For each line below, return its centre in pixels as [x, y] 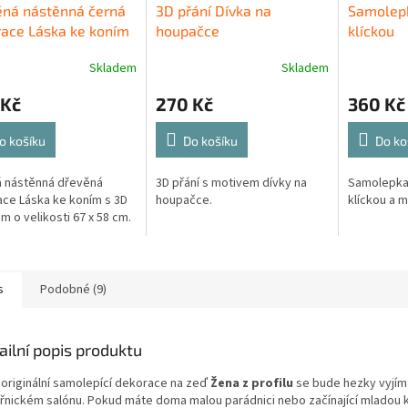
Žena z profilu [252, 384]
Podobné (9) [73, 290]
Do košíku [210, 141]
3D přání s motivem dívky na [231, 184]
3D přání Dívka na [213, 11]
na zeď [190, 384]
